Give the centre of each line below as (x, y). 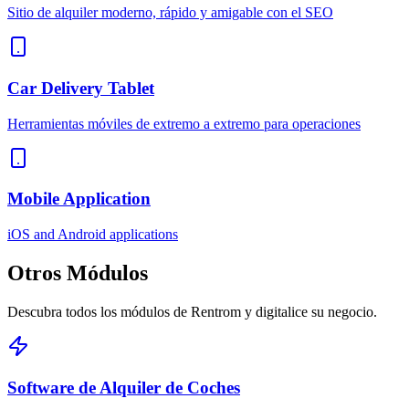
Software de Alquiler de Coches (124, 387)
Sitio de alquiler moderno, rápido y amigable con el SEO (170, 13)
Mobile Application (79, 199)
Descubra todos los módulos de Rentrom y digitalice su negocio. (192, 311)
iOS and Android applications (93, 235)
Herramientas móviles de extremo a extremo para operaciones (184, 123)
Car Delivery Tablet (81, 88)
